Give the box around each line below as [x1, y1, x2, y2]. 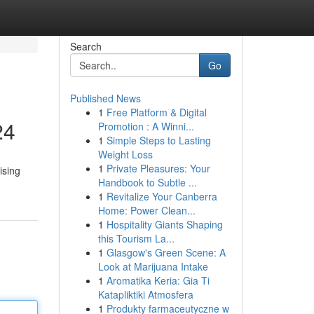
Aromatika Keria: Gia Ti [106, 273, 210, 287]
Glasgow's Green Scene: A [106, 245, 226, 259]
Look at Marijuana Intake [97, 259, 208, 273]
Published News [69, 91, 141, 105]
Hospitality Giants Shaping [106, 217, 223, 231]
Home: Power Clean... [97, 203, 196, 217]
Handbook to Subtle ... [97, 175, 197, 189]
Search [69, 39, 102, 53]
